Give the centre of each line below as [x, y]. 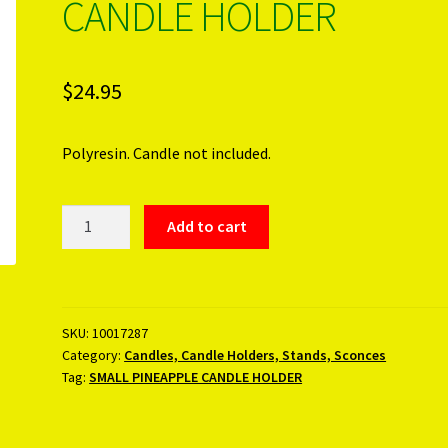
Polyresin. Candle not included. [167, 152]
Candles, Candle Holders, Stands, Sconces [255, 355]
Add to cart [206, 226]
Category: [93, 355]
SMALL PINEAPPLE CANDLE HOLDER [196, 377]
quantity [90, 315]
